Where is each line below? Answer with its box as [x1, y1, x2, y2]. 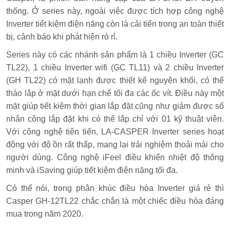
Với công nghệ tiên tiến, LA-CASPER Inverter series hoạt [6, 127, 224, 136]
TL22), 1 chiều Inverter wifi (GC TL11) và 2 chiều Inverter [6, 63, 224, 72]
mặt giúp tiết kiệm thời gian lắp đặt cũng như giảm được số [6, 101, 224, 110]
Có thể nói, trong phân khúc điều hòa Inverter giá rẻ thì [6, 183, 224, 193]
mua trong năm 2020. [6, 209, 83, 218]
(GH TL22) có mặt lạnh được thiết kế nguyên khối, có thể [6, 75, 224, 85]
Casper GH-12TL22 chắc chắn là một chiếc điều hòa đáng [6, 196, 224, 205]
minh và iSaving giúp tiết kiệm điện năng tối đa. [6, 165, 178, 175]
